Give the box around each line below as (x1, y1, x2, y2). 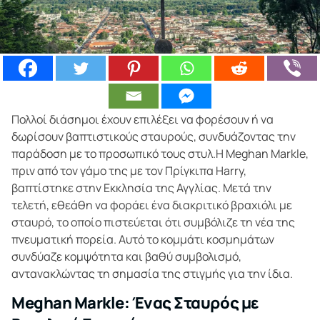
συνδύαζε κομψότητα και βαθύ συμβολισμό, (11, 249, 241, 264)
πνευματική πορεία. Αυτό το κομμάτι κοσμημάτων (11, 231, 274, 247)
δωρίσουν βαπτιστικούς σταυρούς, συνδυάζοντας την (11, 129, 296, 144)
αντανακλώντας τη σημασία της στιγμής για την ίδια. (11, 266, 297, 281)
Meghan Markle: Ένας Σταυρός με (11, 292, 259, 314)
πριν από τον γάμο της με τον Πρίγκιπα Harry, (11, 163, 246, 179)
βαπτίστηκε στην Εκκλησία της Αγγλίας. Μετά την (11, 180, 271, 196)
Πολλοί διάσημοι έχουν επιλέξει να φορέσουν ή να (11, 111, 274, 127)
